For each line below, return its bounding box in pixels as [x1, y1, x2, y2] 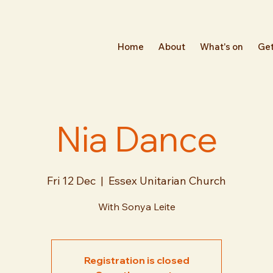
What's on [200, 41, 243, 52]
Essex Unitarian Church [108, 174, 226, 188]
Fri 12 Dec [47, 174, 96, 188]
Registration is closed [83, 254, 190, 267]
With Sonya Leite [97, 200, 175, 213]
